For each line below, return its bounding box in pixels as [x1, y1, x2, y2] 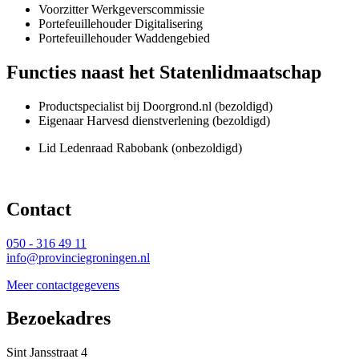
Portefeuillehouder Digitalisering [38, 16, 203, 30]
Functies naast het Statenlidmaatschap [6, 61, 321, 83]
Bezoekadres [6, 308, 111, 329]
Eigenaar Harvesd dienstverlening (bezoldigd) [38, 113, 270, 127]
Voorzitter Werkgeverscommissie [38, 2, 204, 16]
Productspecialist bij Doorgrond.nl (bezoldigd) [38, 99, 272, 113]
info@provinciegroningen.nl [6, 250, 150, 264]
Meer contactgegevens [6, 277, 119, 292]
